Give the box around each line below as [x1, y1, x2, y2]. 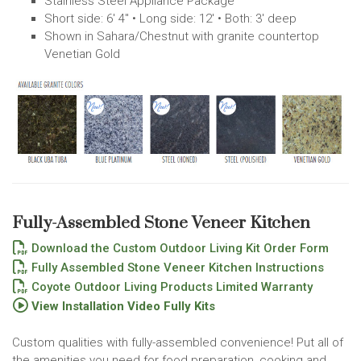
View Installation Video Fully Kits [28, 299, 215, 314]
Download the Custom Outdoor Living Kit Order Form [28, 241, 329, 256]
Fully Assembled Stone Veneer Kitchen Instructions [28, 260, 324, 276]
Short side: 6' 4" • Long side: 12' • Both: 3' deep [44, 10, 297, 26]
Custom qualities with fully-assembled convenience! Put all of [12, 335, 343, 351]
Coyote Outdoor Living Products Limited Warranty [28, 280, 313, 295]
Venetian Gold [44, 46, 120, 61]
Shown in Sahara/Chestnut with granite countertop [44, 28, 319, 44]
